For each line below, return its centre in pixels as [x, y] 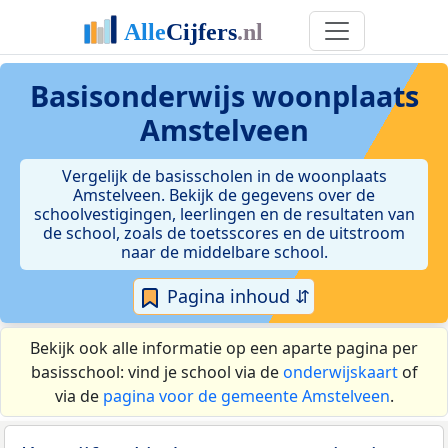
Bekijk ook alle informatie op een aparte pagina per [224, 348]
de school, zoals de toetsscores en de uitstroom [224, 233]
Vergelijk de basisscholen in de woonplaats [224, 176]
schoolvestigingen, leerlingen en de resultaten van [224, 214]
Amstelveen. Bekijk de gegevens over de [224, 195]
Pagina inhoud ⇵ [236, 296]
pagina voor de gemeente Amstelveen [246, 396]
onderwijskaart [340, 372]
